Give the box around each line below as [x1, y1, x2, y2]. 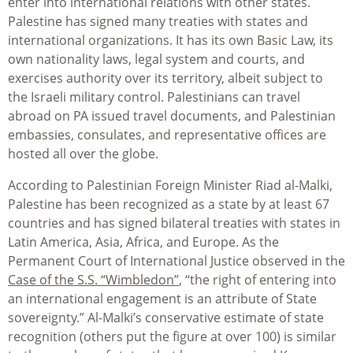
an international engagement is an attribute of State [8, 290, 317, 308]
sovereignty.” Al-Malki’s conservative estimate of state [8, 309, 324, 327]
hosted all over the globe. [8, 145, 158, 163]
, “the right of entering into [179, 271, 336, 289]
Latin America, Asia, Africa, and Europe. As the [8, 233, 279, 251]
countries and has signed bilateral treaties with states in [8, 214, 340, 232]
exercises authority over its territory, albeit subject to [8, 69, 323, 87]
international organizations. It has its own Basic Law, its [8, 32, 333, 50]
